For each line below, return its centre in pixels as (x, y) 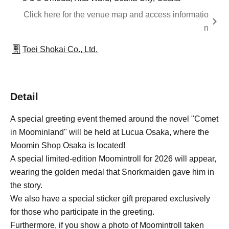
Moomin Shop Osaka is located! (68, 145)
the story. (26, 185)
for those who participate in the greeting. (82, 212)
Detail (24, 97)
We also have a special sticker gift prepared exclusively (110, 199)
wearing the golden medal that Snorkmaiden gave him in (112, 172)
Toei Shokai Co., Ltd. (60, 49)
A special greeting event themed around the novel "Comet (114, 119)
